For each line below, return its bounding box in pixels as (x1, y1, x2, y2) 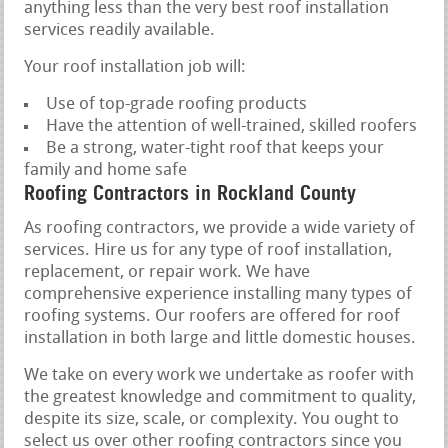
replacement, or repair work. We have (24, 263, 311, 281)
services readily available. (24, 21, 216, 39)
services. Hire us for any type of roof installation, (24, 241, 393, 259)
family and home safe (24, 161, 188, 179)
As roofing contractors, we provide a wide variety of (24, 219, 416, 237)
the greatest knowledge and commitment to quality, (24, 388, 417, 406)
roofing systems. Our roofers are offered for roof (24, 307, 401, 325)
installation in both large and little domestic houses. (24, 329, 417, 347)
